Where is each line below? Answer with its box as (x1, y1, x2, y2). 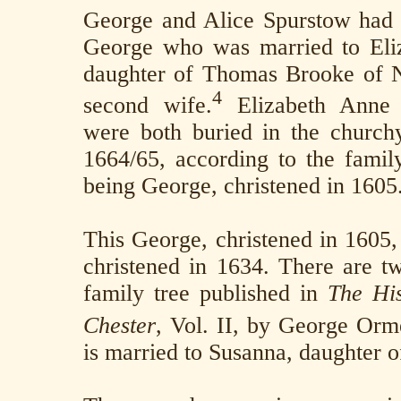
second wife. (83, 92, 212, 119)
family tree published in (83, 280, 328, 307)
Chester (83, 311, 156, 338)
